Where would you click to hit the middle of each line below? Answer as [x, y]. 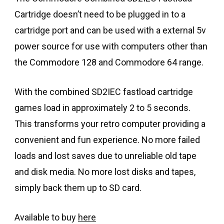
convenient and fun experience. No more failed [107, 140]
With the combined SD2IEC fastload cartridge [104, 92]
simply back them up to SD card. [78, 188]
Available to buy [46, 217]
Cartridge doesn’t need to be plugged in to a [100, 14]
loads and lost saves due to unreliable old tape [105, 156]
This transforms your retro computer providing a [110, 124]
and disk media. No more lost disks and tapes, [105, 172]
